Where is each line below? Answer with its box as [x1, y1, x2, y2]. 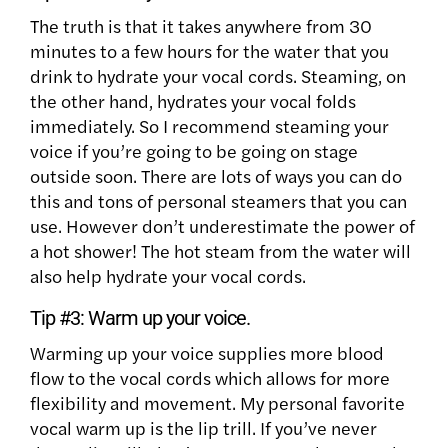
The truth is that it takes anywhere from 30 [30, 12, 372, 38]
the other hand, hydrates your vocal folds [30, 87, 356, 113]
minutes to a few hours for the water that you [30, 37, 389, 63]
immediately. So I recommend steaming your [30, 112, 389, 138]
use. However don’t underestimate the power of [30, 212, 415, 238]
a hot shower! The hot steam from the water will [30, 237, 411, 263]
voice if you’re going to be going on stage [30, 137, 358, 163]
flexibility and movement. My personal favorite [30, 389, 405, 415]
